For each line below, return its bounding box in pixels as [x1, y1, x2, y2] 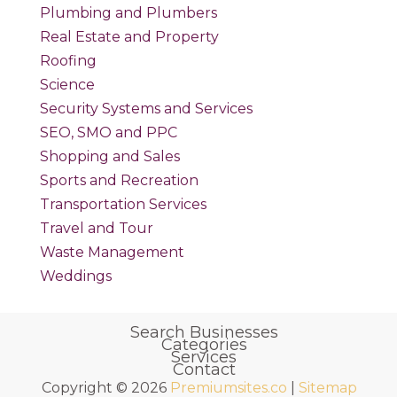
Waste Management [39, 244, 184, 261]
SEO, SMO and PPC [39, 124, 177, 141]
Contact [172, 360, 236, 379]
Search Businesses [129, 323, 278, 342]
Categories [160, 335, 247, 354]
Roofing [39, 52, 97, 69]
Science [39, 76, 95, 93]
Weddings [39, 268, 112, 284]
